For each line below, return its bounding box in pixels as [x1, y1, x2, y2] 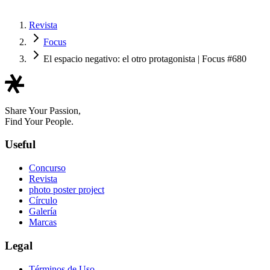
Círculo [29, 195, 57, 206]
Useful [5, 138, 36, 151]
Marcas [29, 217, 57, 228]
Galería [29, 206, 57, 217]
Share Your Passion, [5, 105, 81, 116]
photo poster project [29, 184, 104, 195]
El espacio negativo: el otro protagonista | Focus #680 [43, 53, 246, 64]
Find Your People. [5, 116, 74, 127]
